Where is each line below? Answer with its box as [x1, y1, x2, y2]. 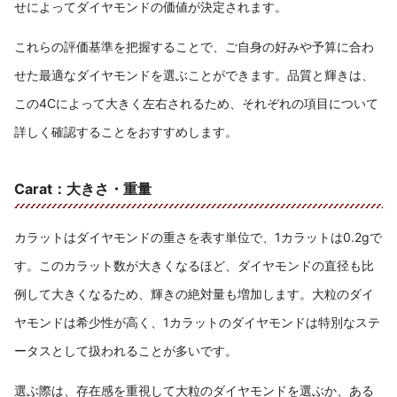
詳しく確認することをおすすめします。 [14, 123, 237, 139]
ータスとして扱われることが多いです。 [14, 342, 237, 358]
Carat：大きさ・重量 [14, 179, 152, 198]
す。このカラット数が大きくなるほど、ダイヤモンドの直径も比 [14, 257, 374, 273]
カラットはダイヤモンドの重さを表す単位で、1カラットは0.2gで [14, 229, 382, 245]
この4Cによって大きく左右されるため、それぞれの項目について [14, 95, 378, 111]
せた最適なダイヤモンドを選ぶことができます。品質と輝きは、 [14, 66, 374, 82]
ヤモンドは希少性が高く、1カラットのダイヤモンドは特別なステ [14, 314, 380, 330]
